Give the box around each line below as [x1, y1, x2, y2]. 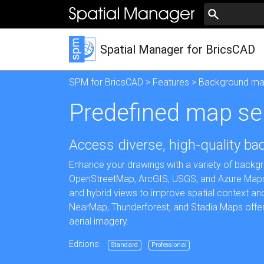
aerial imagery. [69, 216, 129, 227]
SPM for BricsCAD [69, 77, 143, 88]
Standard [111, 241, 138, 249]
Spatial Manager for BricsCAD [100, 42, 255, 57]
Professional [151, 241, 187, 249]
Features [153, 77, 189, 88]
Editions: [69, 239, 103, 249]
